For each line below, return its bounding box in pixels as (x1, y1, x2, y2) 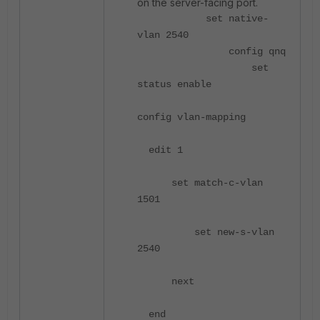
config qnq (137, 45, 286, 57)
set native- (137, 12, 269, 24)
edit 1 (137, 144, 183, 156)
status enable (137, 78, 211, 90)
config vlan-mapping (137, 111, 246, 123)
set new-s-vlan (137, 226, 274, 238)
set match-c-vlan (137, 176, 263, 189)
